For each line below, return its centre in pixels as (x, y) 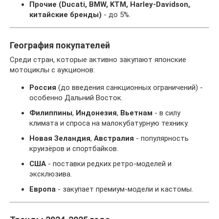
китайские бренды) (66, 15)
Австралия (114, 138)
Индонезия (96, 113)
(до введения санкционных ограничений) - (130, 88)
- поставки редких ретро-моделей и (109, 164)
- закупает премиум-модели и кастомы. (124, 189)
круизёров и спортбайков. (74, 149)
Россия (43, 88)
